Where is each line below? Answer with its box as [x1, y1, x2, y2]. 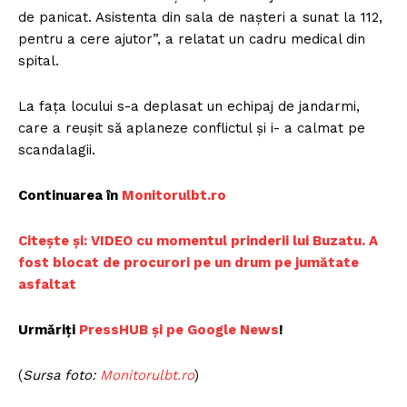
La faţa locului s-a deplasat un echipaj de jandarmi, [18, 98, 360, 115]
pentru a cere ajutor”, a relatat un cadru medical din [18, 31, 365, 48]
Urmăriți [18, 322, 79, 339]
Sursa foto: [23, 367, 100, 384]
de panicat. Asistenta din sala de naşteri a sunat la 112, [18, 9, 382, 26]
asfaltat [18, 276, 76, 293]
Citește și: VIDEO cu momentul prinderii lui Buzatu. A [18, 233, 378, 250]
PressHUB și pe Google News [79, 322, 279, 339]
